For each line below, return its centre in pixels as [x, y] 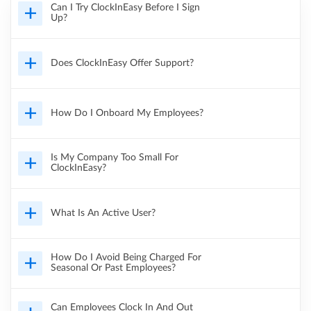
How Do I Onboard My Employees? [127, 113]
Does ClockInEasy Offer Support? [122, 63]
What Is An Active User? [103, 213]
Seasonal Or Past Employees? [113, 268]
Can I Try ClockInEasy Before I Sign [125, 8]
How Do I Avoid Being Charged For [126, 258]
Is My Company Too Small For [115, 158]
